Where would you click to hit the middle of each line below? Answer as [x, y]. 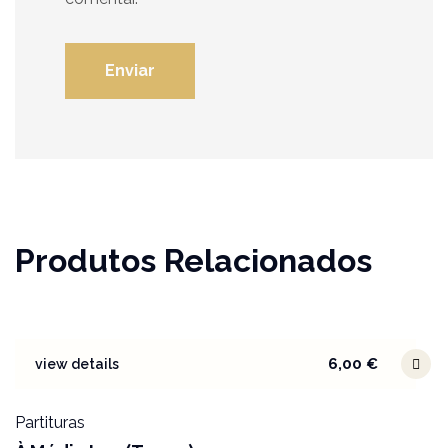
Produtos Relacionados [193, 260]
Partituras [50, 422]
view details [77, 363]
